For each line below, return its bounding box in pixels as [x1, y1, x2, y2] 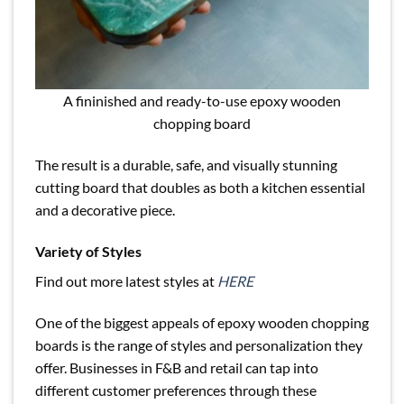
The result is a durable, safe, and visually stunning [35, 156, 337, 174]
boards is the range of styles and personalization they [35, 335, 363, 353]
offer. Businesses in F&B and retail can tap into [35, 358, 318, 376]
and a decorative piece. [35, 201, 175, 219]
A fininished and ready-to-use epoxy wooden [63, 92, 341, 110]
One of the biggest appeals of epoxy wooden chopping [35, 313, 369, 331]
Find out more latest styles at [35, 271, 217, 289]
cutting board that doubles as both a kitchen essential [35, 179, 365, 197]
